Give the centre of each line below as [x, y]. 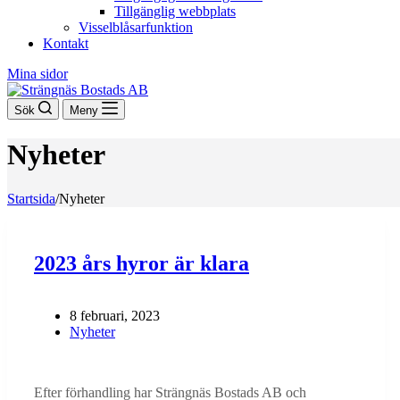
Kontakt [66, 43]
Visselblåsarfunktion [136, 27]
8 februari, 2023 [115, 315]
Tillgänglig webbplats [175, 11]
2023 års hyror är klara [142, 263]
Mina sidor [37, 74]
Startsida [31, 198]
